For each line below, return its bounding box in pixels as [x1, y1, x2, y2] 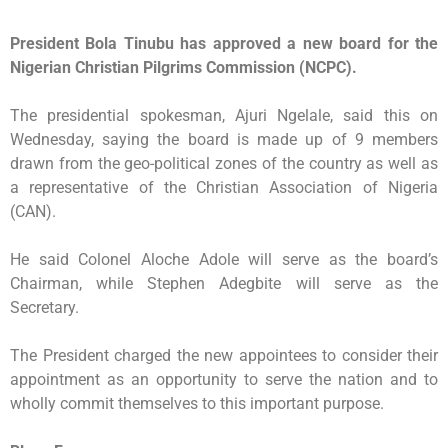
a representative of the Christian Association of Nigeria [10, 178, 438, 198]
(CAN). [10, 202, 56, 222]
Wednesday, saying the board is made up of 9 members [10, 130, 438, 150]
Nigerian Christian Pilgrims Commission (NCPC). [10, 58, 357, 78]
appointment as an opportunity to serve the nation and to [10, 370, 438, 390]
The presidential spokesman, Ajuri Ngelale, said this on [10, 106, 438, 126]
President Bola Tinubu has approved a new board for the [10, 34, 438, 54]
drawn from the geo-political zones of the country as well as [10, 154, 438, 174]
